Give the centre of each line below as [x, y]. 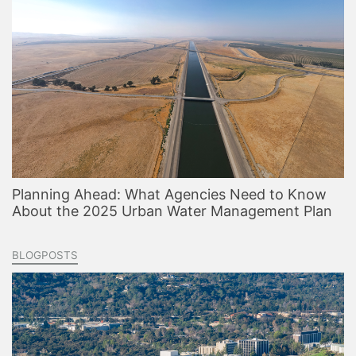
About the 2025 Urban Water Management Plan [172, 211]
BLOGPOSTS [45, 255]
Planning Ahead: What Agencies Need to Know [169, 194]
